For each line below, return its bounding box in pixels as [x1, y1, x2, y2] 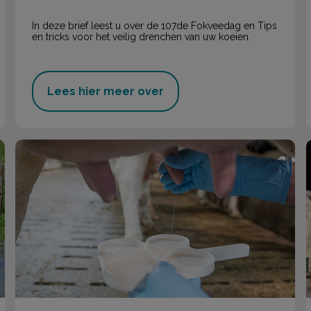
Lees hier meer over [47, 84, 165, 98]
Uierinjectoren [15, 139, 85, 153]
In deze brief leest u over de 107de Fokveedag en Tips [32, 20, 278, 32]
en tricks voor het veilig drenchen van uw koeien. [32, 31, 251, 43]
